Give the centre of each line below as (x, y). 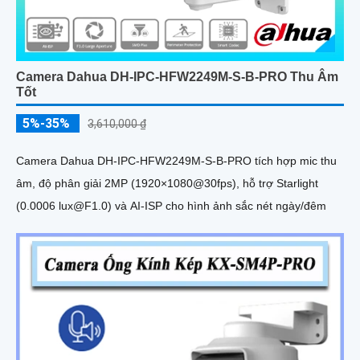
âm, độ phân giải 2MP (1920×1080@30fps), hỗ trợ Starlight (167, 184)
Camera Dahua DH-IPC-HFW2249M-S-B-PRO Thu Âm (177, 77)
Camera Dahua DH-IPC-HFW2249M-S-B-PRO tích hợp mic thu (176, 161)
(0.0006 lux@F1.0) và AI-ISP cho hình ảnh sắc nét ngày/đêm (171, 206)
